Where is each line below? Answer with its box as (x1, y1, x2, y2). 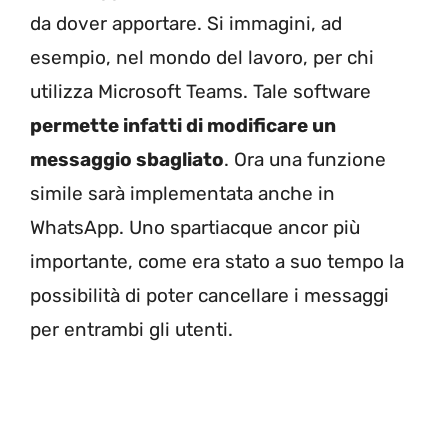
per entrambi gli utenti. (30, 318, 233, 342)
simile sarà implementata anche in (30, 182, 335, 206)
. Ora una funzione (224, 148, 386, 172)
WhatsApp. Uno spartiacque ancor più (30, 216, 360, 240)
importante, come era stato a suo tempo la (30, 250, 404, 274)
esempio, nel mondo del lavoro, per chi (30, 46, 374, 70)
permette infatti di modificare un (30, 114, 336, 138)
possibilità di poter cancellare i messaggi (30, 284, 389, 308)
